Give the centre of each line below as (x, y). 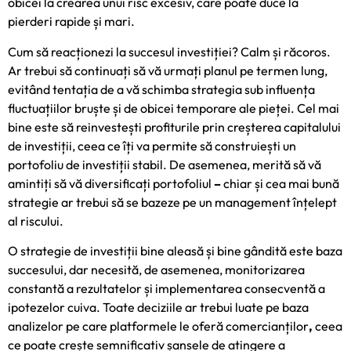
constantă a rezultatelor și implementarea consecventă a (166, 289)
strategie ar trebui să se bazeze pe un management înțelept (172, 202)
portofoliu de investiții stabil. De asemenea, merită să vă (165, 164)
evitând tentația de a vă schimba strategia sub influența (161, 89)
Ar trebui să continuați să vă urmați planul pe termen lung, (168, 70)
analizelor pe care (59, 326)
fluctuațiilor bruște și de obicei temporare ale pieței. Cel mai (174, 108)
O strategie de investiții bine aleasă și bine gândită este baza (175, 251)
